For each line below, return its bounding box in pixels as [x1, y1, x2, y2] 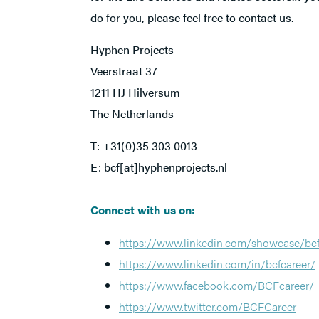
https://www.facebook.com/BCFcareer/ [119, 277, 314, 293]
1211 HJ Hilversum [90, 84, 180, 100]
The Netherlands [90, 105, 174, 122]
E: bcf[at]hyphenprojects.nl [90, 159, 227, 175]
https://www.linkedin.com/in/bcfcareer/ [119, 256, 315, 272]
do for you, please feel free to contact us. [90, 9, 293, 26]
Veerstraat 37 [90, 63, 157, 79]
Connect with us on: [90, 202, 195, 218]
